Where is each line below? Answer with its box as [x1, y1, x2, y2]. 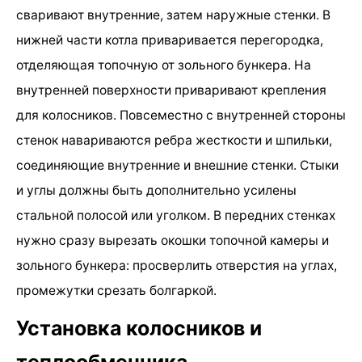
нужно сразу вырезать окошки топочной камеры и [16, 232, 329, 248]
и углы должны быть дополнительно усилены [16, 182, 297, 198]
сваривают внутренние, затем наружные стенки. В [16, 6, 330, 23]
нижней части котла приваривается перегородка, [16, 32, 323, 48]
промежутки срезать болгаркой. [16, 282, 217, 298]
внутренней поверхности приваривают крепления [16, 82, 326, 98]
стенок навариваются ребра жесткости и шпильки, [16, 132, 332, 148]
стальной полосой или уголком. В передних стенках [16, 207, 335, 223]
